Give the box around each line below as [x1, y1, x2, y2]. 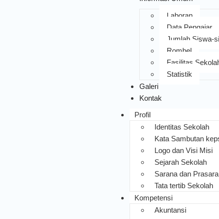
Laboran [166, 11, 193, 20]
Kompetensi [134, 194, 173, 202]
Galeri [139, 82, 158, 90]
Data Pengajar [166, 23, 212, 31]
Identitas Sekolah [154, 123, 209, 131]
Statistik [166, 70, 192, 78]
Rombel [166, 46, 192, 55]
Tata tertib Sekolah [154, 181, 213, 190]
